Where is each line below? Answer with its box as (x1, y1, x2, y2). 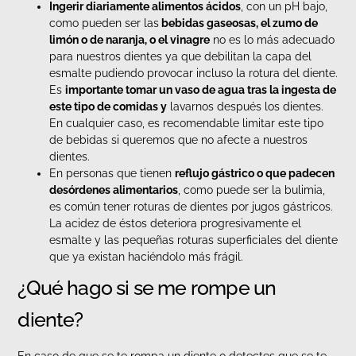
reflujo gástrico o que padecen (175, 167, 335, 180)
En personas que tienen (49, 167, 176, 180)
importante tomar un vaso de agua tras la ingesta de (65, 83, 337, 97)
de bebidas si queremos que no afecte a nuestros (49, 133, 308, 147)
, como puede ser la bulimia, (178, 184, 326, 197)
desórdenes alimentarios (49, 184, 179, 197)
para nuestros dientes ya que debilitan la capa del (49, 50, 312, 64)
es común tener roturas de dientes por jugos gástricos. (49, 200, 334, 214)
